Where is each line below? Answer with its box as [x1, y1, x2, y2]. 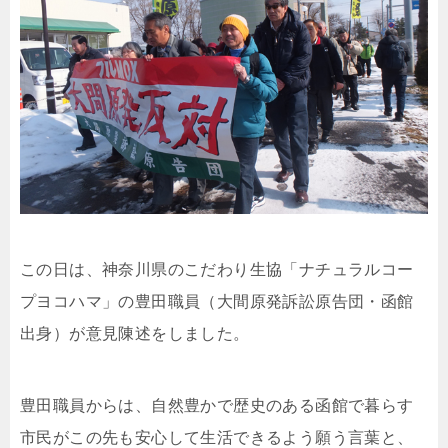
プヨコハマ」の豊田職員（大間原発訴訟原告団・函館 [20, 292, 414, 310]
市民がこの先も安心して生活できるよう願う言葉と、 [20, 428, 414, 446]
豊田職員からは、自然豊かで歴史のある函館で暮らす [20, 396, 414, 414]
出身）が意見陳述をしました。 [20, 324, 250, 342]
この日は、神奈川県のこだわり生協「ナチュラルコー [20, 260, 414, 278]
